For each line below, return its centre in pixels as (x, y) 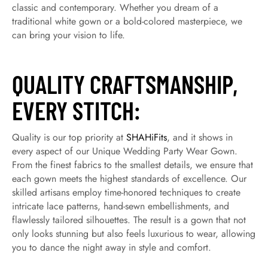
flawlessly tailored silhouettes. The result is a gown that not (129, 220)
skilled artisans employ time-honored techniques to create (126, 192)
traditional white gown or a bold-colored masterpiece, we (127, 21)
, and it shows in (200, 137)
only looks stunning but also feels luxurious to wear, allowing (134, 234)
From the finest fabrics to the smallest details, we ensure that (133, 165)
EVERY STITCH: (76, 110)
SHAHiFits (147, 137)
